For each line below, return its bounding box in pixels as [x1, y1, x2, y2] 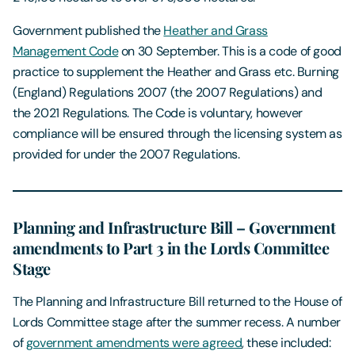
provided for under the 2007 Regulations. [13, 146, 240, 163]
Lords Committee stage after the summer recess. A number [13, 314, 341, 331]
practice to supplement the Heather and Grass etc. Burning [13, 63, 340, 81]
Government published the [13, 22, 164, 40]
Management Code [13, 43, 119, 60]
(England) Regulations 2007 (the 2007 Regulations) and [13, 84, 323, 101]
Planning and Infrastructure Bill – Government [13, 216, 336, 239]
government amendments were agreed [25, 334, 242, 352]
